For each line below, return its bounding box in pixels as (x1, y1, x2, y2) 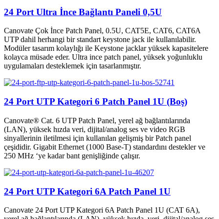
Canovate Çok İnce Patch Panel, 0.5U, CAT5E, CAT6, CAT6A (4, 26, 200, 35)
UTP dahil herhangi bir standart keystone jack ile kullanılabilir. (4, 35, 196, 44)
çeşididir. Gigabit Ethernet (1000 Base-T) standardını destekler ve (4, 142, 205, 151)
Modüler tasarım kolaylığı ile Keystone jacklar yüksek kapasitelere (4, 44, 208, 53)
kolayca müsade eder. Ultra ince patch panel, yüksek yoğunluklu (4, 53, 202, 62)
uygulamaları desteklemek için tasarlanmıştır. (4, 62, 141, 70)
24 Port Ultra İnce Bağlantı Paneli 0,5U (4, 6, 162, 17)
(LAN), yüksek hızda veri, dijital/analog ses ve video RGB (4, 125, 185, 133)
